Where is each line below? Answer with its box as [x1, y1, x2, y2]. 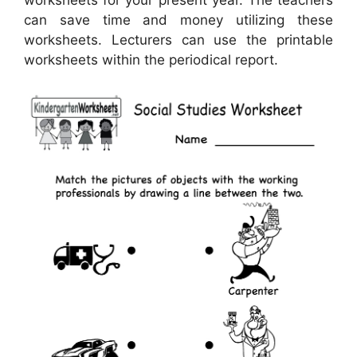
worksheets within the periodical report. [24, 52, 278, 69]
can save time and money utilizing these [24, 12, 333, 29]
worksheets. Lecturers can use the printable [24, 32, 333, 49]
